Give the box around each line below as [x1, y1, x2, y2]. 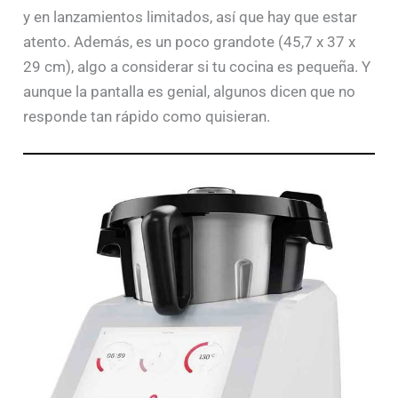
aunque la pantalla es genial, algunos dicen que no [23, 82, 356, 100]
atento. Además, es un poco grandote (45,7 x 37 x [23, 32, 356, 51]
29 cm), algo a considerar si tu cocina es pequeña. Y [23, 57, 371, 76]
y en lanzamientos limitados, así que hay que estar [23, 7, 358, 26]
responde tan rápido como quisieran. [23, 107, 271, 125]
